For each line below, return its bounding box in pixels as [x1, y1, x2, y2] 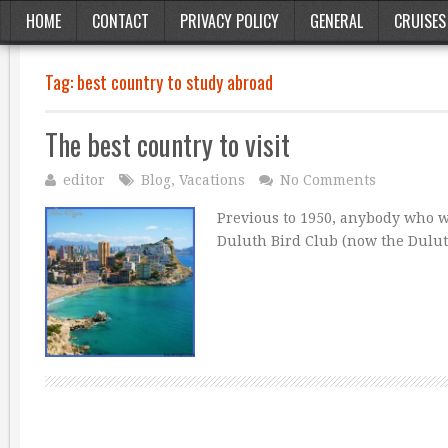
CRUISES [394, 9, 446, 33]
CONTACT [92, 9, 149, 33]
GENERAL [310, 9, 363, 33]
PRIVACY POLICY [180, 9, 279, 33]
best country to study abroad [77, 69, 273, 95]
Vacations [179, 172, 245, 188]
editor [63, 172, 105, 188]
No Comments [280, 172, 376, 188]
